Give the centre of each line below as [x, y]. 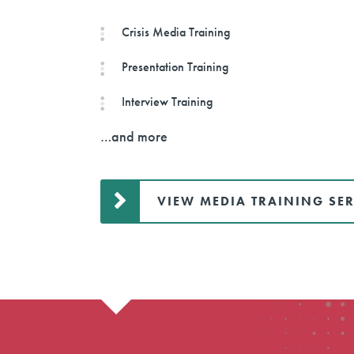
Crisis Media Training [176, 32]
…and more [134, 137]
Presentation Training [175, 67]
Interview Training [168, 102]
